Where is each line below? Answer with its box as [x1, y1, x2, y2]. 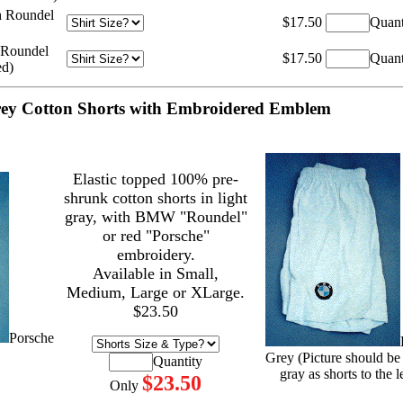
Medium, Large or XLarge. [67, 283, 245, 301]
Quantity [153, 354, 202, 369]
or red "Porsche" [102, 227, 210, 245]
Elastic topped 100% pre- [73, 170, 238, 188]
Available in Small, [93, 264, 219, 282]
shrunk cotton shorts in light [64, 189, 247, 207]
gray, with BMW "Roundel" [64, 208, 247, 226]
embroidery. [116, 246, 195, 264]
